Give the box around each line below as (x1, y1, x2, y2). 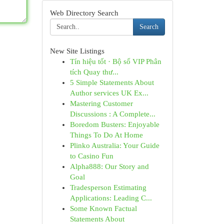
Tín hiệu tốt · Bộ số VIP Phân (69, 57, 161, 65)
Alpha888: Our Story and (69, 162, 149, 170)
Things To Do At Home (69, 131, 143, 139)
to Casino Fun (69, 152, 113, 160)
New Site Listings (49, 47, 104, 55)
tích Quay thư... (69, 68, 118, 76)
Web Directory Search (49, 9, 118, 17)
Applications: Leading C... (69, 194, 152, 202)
